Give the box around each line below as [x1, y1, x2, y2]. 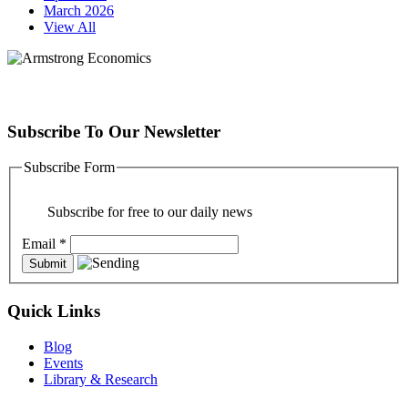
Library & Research [44, 371, 158, 387]
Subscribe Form [24, 158, 115, 175]
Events [44, 354, 83, 371]
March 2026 [44, 3, 114, 19]
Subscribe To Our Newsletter [7, 122, 220, 142]
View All [44, 19, 96, 36]
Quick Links [7, 301, 100, 321]
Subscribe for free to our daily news [47, 204, 252, 220]
